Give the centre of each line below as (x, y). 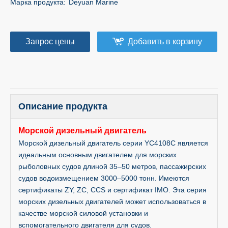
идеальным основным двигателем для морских (97, 155)
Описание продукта (63, 106)
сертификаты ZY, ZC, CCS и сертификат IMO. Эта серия (112, 190)
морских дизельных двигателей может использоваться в (112, 202)
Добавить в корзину (165, 41)
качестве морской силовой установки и (83, 213)
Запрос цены (50, 41)
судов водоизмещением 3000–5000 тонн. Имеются (104, 178)
